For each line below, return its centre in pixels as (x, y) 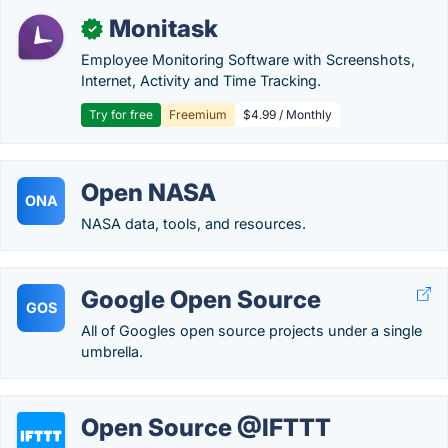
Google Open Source (201, 299)
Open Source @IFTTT (206, 427)
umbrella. (112, 351)
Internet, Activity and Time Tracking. (201, 80)
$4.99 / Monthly (287, 114)
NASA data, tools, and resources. (193, 223)
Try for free (121, 114)
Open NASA (148, 192)
